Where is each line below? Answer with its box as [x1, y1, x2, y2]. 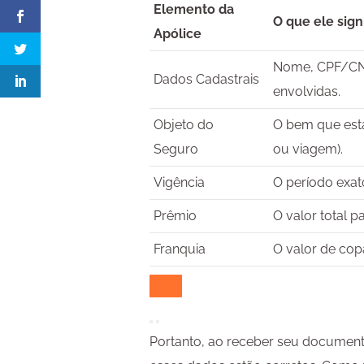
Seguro [154, 141, 199, 158]
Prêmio [154, 208, 197, 224]
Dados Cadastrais [154, 71, 260, 88]
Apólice [154, 26, 202, 42]
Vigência [154, 175, 206, 191]
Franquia [154, 241, 206, 258]
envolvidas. [273, 84, 341, 100]
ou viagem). [273, 141, 344, 158]
